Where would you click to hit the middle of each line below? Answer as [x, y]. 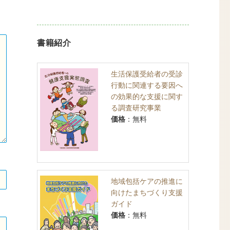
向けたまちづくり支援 [147, 193]
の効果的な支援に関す [147, 97]
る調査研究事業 [136, 108]
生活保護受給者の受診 [147, 74]
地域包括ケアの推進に [147, 181]
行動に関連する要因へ [147, 85]
